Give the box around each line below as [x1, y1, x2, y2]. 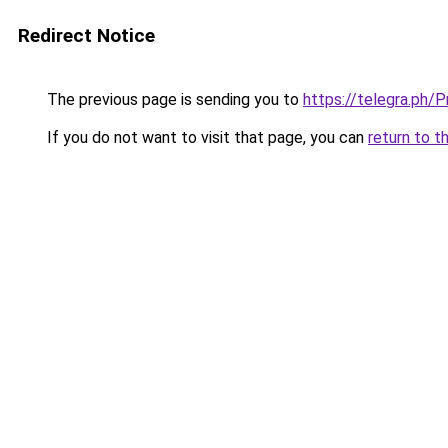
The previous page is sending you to [43, 90, 303, 109]
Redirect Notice [18, 24, 155, 47]
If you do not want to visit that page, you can [43, 128, 368, 147]
